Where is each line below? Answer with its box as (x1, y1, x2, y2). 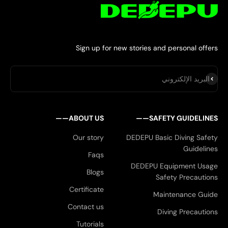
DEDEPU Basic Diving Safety (126, 132, 218, 142)
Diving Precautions (157, 207, 218, 216)
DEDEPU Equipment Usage (131, 161, 218, 170)
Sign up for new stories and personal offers (76, 43, 218, 52)
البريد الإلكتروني (162, 74, 210, 83)
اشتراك (196, 73, 218, 82)
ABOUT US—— (69, 113, 104, 123)
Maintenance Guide (153, 189, 218, 199)
